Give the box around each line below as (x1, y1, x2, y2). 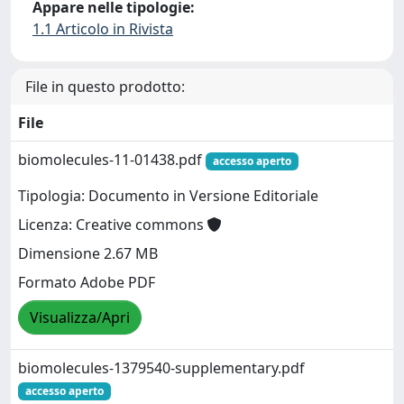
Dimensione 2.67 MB (18, 243, 158, 264)
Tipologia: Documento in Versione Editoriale (18, 186, 318, 207)
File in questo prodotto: (25, 76, 185, 96)
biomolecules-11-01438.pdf (18, 149, 206, 170)
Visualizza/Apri (30, 308, 130, 328)
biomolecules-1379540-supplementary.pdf (18, 357, 305, 378)
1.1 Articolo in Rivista (32, 18, 173, 39)
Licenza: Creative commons (18, 215, 207, 235)
